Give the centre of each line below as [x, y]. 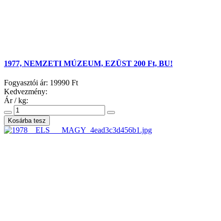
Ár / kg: [16, 101]
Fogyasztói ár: [27, 83]
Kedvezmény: [26, 92]
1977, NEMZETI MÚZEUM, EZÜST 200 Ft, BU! [88, 64]
